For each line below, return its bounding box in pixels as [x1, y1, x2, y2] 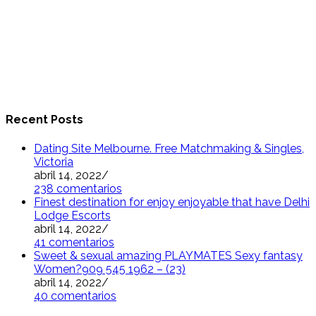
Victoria [34, 154, 73, 169]
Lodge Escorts [34, 208, 111, 222]
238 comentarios [34, 181, 122, 195]
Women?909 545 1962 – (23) [34, 262, 186, 276]
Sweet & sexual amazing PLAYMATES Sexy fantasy [34, 248, 303, 262]
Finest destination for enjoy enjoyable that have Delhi [34, 195, 310, 209]
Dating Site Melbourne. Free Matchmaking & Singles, [34, 141, 304, 155]
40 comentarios [34, 288, 116, 303]
